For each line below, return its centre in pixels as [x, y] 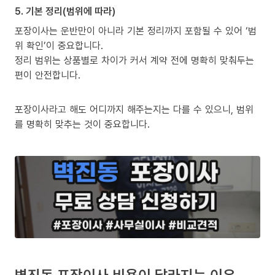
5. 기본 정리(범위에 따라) [65, 11]
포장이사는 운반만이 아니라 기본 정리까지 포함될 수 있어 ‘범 [136, 31]
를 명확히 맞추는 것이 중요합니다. [82, 124]
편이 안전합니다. [48, 75]
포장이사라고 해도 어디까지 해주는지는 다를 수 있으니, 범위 [134, 110]
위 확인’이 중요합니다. [59, 46]
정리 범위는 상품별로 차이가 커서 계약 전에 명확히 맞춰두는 [134, 60]
